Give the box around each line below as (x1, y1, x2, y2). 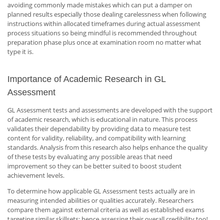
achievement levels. (7, 170, 64, 180)
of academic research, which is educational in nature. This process (7, 114, 197, 124)
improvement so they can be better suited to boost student (7, 161, 182, 170)
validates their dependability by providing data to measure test (7, 124, 191, 133)
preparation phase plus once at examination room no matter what (7, 38, 201, 47)
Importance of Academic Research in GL (7, 74, 165, 84)
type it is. (7, 47, 33, 56)
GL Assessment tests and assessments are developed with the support (7, 105, 213, 114)
